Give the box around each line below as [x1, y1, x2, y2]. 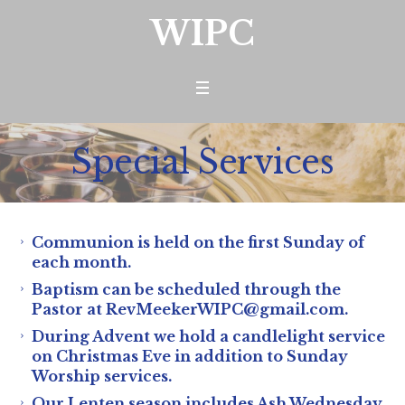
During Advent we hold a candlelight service [32, 327, 385, 345]
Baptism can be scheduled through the [32, 280, 341, 298]
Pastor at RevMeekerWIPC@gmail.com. [32, 300, 348, 318]
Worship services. [32, 367, 172, 385]
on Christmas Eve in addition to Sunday [32, 347, 348, 365]
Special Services [71, 142, 334, 183]
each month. [32, 253, 131, 271]
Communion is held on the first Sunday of [32, 233, 364, 251]
